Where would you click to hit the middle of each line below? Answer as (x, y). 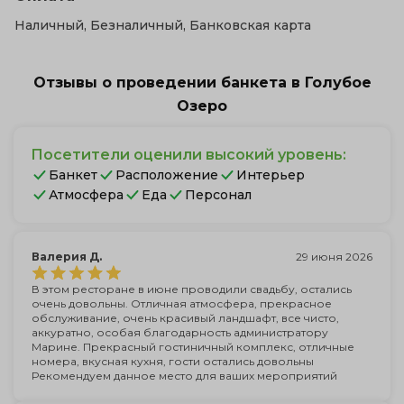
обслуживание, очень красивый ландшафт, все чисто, (185, 318)
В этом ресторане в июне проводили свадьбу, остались (192, 289)
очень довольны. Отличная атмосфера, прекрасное (182, 303)
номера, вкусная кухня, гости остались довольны (173, 361)
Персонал (218, 195)
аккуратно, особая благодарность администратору (180, 332)
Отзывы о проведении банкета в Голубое (202, 83)
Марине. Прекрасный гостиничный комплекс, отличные (193, 347)
